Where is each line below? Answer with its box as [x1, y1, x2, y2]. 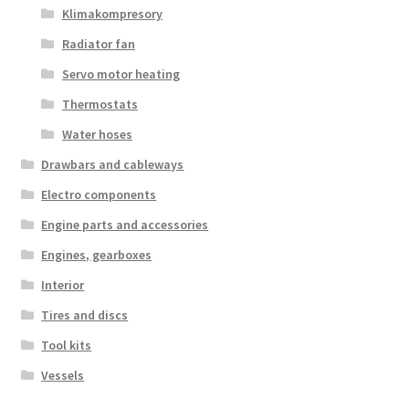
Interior [41, 276, 85, 293]
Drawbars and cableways [41, 155, 184, 173]
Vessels [41, 366, 85, 383]
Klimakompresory [61, 5, 163, 22]
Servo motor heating [61, 65, 180, 82]
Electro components [41, 185, 157, 203]
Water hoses [61, 125, 132, 142]
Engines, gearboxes [41, 246, 152, 263]
